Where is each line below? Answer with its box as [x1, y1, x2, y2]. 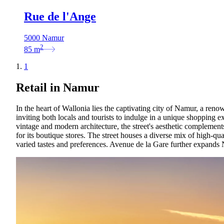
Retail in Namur [16, 80, 99, 94]
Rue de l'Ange [24, 10, 96, 23]
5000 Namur [24, 33, 64, 42]
